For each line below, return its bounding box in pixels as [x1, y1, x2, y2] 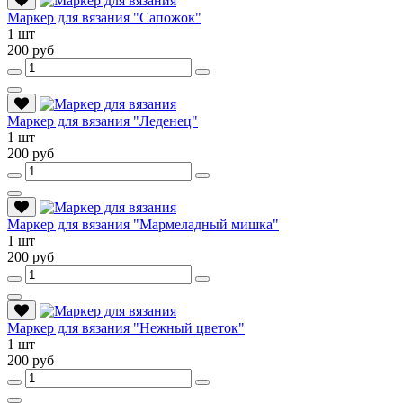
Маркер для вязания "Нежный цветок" [7, 319, 245, 336]
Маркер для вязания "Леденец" [7, 112, 198, 129]
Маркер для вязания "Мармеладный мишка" [7, 216, 279, 232]
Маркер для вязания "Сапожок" [7, 9, 201, 25]
